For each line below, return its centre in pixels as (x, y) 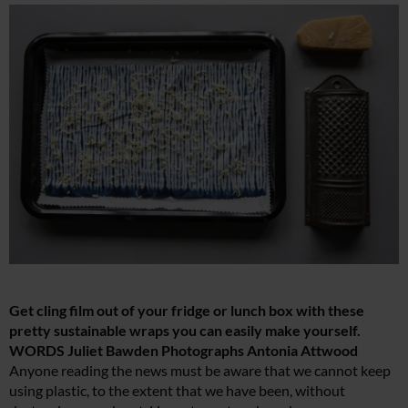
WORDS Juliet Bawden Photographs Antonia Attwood (184, 351)
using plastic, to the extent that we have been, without (177, 391)
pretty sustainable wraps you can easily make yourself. (185, 331)
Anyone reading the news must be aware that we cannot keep (200, 371)
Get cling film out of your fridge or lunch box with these (187, 311)
